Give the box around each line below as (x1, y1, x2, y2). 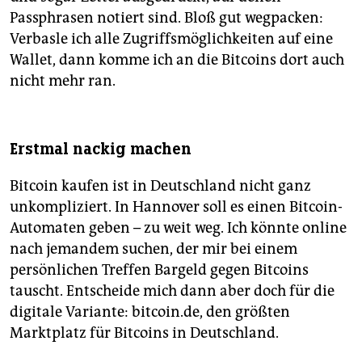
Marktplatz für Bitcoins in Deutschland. (10, 324, 279, 343)
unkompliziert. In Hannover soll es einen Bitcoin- (10, 198, 343, 217)
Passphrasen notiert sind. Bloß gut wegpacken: (10, 9, 323, 27)
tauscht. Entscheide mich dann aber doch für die (10, 282, 335, 301)
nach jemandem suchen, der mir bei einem (10, 240, 297, 259)
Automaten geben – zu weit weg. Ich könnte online (10, 219, 347, 238)
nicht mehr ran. (10, 72, 116, 90)
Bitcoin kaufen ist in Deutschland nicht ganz (10, 177, 311, 196)
